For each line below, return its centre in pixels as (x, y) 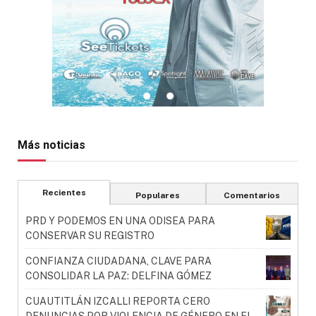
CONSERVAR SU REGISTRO (90, 236)
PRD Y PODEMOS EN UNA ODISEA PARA (120, 221)
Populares (158, 196)
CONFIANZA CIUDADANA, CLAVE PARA (119, 261)
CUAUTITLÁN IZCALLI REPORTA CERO (118, 302)
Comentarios (252, 196)
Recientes (64, 193)
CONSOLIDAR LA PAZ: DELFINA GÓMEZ (119, 276)
